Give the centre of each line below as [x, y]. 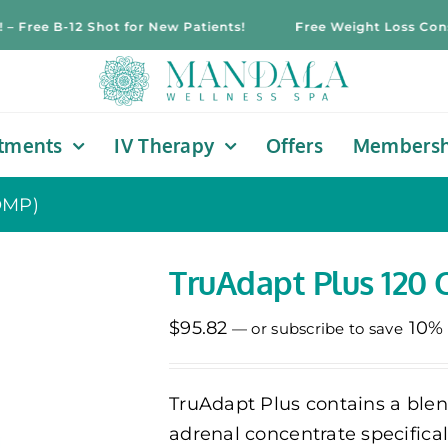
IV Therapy [164, 145]
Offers [294, 145]
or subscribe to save [327, 328]
